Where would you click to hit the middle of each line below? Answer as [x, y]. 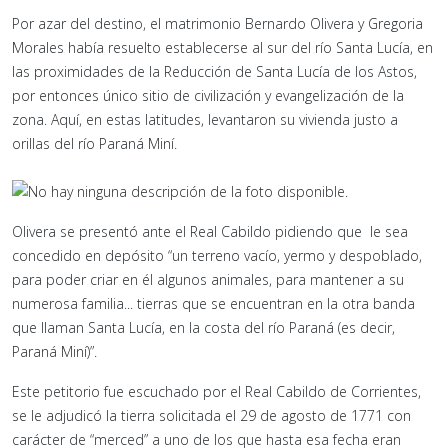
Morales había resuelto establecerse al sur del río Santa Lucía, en [222, 47]
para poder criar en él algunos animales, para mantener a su [208, 279]
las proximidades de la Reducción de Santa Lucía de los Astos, [214, 71]
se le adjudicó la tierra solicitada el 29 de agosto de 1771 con [211, 415]
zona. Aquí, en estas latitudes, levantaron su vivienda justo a [205, 119]
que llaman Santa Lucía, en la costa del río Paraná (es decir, [203, 327]
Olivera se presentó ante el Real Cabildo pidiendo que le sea [210, 231]
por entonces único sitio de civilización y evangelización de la [208, 95]
